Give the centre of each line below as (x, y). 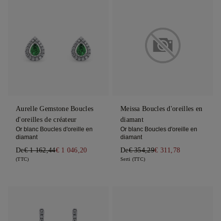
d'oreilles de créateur (46, 120)
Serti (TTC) (133, 159)
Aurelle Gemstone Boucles (55, 109)
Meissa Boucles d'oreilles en (161, 109)
